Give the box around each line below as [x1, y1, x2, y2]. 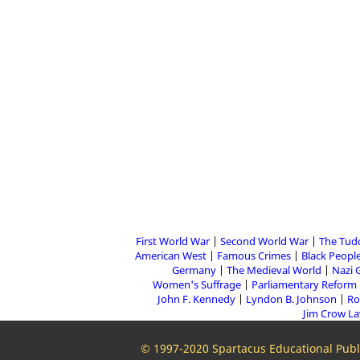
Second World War [219, 234, 309, 248]
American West [135, 248, 207, 263]
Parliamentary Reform [252, 277, 357, 292]
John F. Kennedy [157, 292, 235, 306]
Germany [171, 263, 216, 277]
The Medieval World [226, 263, 321, 277]
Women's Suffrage [153, 277, 241, 292]
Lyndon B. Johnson [246, 292, 337, 306]
